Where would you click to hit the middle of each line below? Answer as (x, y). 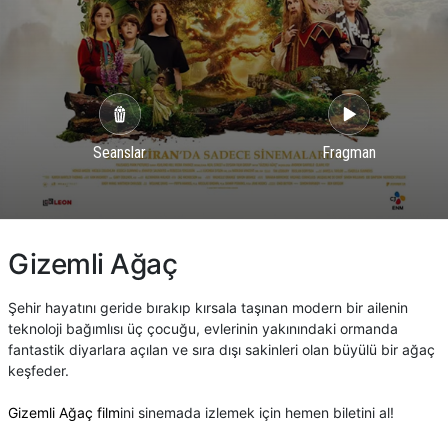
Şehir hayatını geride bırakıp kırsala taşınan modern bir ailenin (208, 308)
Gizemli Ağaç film (64, 413)
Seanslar (119, 152)
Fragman (348, 152)
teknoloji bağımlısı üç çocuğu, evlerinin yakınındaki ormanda (203, 329)
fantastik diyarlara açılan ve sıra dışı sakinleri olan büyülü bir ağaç (221, 350)
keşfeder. (38, 371)
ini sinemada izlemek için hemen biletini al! (257, 413)
